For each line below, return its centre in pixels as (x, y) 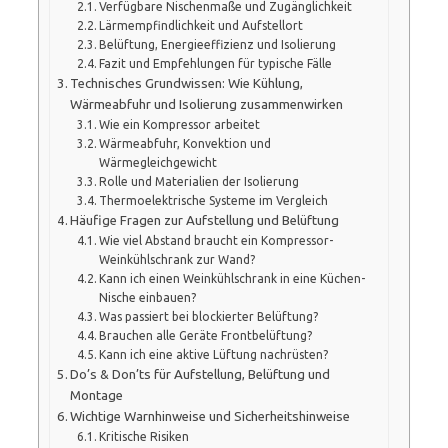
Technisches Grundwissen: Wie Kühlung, (187, 83)
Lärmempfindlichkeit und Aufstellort (201, 25)
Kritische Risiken (144, 436)
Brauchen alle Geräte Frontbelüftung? (206, 335)
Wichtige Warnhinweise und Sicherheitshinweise (210, 416)
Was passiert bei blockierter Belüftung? (209, 316)
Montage (97, 395)
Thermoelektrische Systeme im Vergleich (214, 200)
